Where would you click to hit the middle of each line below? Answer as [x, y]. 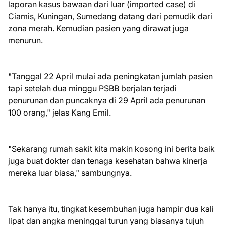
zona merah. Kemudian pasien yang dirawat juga [98, 28]
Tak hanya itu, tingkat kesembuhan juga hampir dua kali [111, 209]
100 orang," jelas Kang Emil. [60, 112]
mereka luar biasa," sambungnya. [70, 173]
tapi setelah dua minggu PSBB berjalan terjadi [92, 88]
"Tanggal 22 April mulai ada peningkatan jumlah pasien [110, 76]
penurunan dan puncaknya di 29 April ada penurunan [107, 100]
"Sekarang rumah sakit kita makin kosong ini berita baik [111, 148]
